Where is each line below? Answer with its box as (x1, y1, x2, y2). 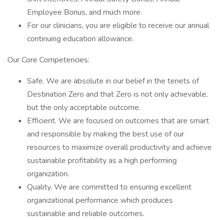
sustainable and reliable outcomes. (27, 208, 144, 219)
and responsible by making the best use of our (27, 129, 184, 139)
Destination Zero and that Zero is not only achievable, (27, 89, 208, 100)
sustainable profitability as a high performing (27, 155, 177, 166)
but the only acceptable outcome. (27, 102, 140, 113)
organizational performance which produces (27, 195, 173, 206)
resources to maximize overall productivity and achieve (27, 142, 212, 153)
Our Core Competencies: (7, 55, 89, 65)
